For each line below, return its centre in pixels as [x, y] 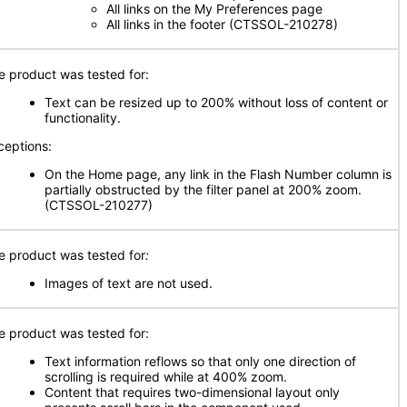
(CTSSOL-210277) [99, 205]
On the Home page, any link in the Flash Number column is [218, 174]
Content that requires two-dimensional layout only [192, 392]
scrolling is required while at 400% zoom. [166, 377]
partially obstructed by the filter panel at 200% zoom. [203, 189]
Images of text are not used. [129, 283]
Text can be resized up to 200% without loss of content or [216, 102]
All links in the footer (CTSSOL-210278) [222, 24]
